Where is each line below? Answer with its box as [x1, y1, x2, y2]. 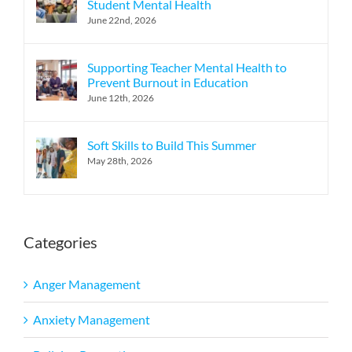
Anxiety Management [33, 311, 150, 327]
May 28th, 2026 [87, 155, 152, 167]
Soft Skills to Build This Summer [87, 137, 256, 153]
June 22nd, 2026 [87, 14, 156, 27]
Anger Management [33, 276, 141, 291]
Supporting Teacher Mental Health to [87, 60, 287, 75]
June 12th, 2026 [87, 92, 154, 104]
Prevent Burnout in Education [87, 75, 248, 90]
